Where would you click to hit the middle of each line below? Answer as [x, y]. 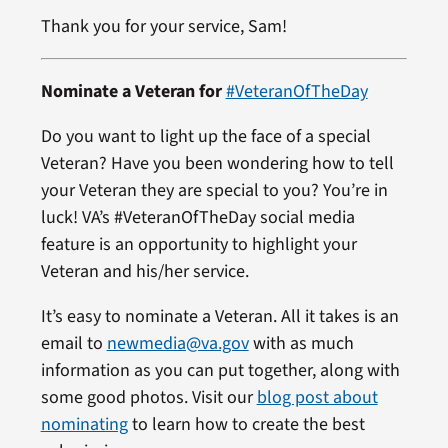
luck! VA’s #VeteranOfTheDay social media [197, 217]
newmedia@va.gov [177, 343]
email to [73, 343]
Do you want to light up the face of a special [205, 136]
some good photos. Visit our [148, 397]
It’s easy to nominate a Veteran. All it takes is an [219, 316]
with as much [301, 343]
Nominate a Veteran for [133, 91]
